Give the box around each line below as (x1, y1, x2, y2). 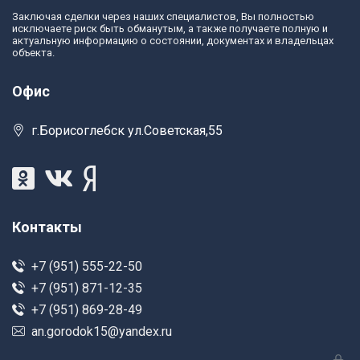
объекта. (12, 47, 55, 59)
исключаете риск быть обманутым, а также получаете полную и (12, 22, 328, 35)
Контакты (12, 219, 82, 235)
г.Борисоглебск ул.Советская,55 (31, 123, 223, 138)
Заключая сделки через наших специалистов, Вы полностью (12, 10, 314, 22)
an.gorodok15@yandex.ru (31, 324, 172, 339)
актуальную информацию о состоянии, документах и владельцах (12, 35, 333, 47)
